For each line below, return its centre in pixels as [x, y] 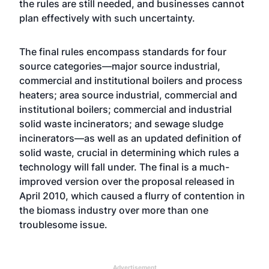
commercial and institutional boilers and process [131, 80]
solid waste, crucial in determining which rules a [129, 153]
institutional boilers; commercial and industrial [125, 109]
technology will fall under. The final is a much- [124, 167]
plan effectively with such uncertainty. [107, 18]
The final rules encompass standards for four [123, 52]
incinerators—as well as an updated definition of [130, 138]
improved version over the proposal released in [127, 181]
